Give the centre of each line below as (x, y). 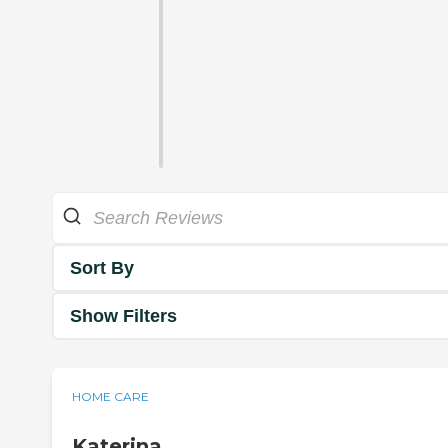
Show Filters (123, 315)
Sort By (102, 267)
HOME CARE (110, 397)
